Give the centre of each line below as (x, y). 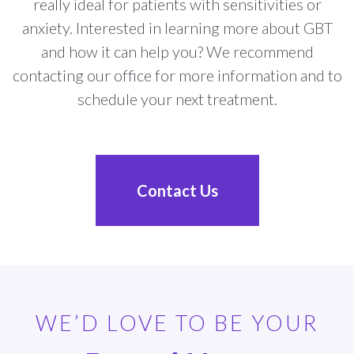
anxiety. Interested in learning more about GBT (177, 28)
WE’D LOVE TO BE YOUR (177, 323)
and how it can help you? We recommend (177, 52)
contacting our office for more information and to (177, 75)
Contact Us (177, 191)
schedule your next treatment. (177, 99)
